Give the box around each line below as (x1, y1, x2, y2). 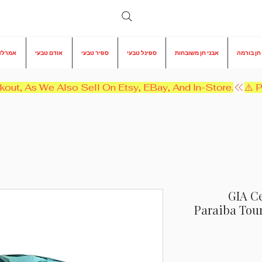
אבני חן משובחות (175, 50, 219, 57)
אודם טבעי (35, 50, 63, 57)
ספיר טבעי (81, 50, 109, 57)
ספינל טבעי (127, 50, 157, 57)
